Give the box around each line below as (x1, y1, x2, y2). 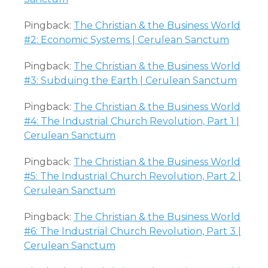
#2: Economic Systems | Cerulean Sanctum (24, 34, 229, 45)
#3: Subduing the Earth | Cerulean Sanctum (24, 75, 237, 86)
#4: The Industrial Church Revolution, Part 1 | (24, 115, 239, 127)
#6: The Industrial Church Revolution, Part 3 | (24, 226, 241, 237)
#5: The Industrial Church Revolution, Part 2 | (24, 170, 241, 182)
